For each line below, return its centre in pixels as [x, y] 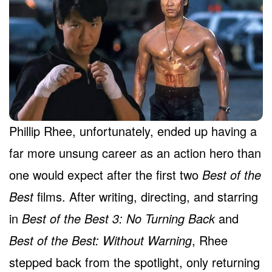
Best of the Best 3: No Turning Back [118, 219]
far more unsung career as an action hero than [135, 153]
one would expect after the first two [106, 175]
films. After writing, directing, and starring [146, 197]
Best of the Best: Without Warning [100, 240]
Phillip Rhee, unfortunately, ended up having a [133, 131]
